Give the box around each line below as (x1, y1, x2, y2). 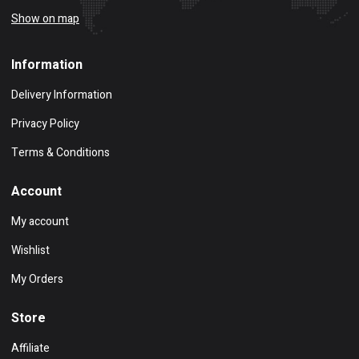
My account (11, 213, 69, 231)
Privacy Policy (11, 115, 79, 133)
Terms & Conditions (11, 144, 110, 162)
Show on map (11, 10, 79, 28)
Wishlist (11, 242, 50, 260)
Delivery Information (11, 87, 112, 104)
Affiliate (11, 340, 50, 357)
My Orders (11, 271, 63, 288)
